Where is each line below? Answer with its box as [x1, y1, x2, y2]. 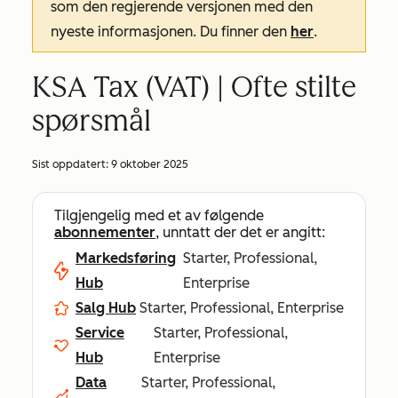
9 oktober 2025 [111, 158, 188, 171]
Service [76, 324, 124, 341]
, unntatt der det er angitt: [155, 224, 325, 241]
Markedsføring [76, 250, 176, 267]
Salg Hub [76, 299, 136, 316]
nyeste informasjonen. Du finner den [51, 23, 291, 40]
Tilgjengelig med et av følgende [54, 207, 264, 224]
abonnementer [54, 224, 155, 241]
